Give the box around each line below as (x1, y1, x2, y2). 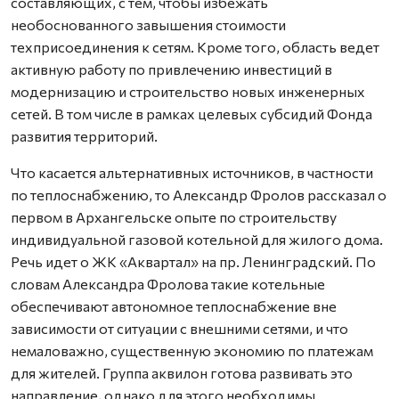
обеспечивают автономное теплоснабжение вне (11, 297, 337, 314)
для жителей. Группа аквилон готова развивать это (11, 363, 353, 381)
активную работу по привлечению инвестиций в (11, 60, 332, 77)
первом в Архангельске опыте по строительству (11, 208, 337, 225)
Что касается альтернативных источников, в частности (11, 163, 373, 181)
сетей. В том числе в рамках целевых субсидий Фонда (11, 104, 372, 122)
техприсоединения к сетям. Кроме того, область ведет (11, 37, 379, 55)
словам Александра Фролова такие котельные (11, 274, 325, 292)
